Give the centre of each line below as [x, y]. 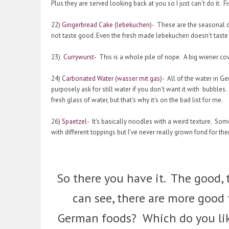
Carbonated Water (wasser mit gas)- [113, 79]
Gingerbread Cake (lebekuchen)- [108, 25]
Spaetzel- [75, 122]
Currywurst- [80, 57]
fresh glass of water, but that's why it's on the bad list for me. [137, 100]
